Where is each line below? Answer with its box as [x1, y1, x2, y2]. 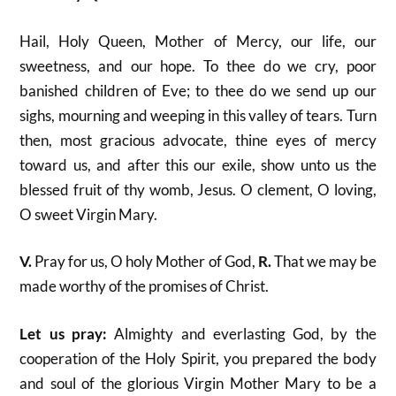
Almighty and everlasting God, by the [106, 324, 377, 343]
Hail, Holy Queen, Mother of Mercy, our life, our [19, 31, 377, 50]
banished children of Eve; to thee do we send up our [19, 80, 377, 100]
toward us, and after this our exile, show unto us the [19, 155, 377, 174]
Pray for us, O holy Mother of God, [32, 252, 258, 270]
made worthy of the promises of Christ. [19, 277, 270, 295]
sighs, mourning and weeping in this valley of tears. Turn [19, 105, 377, 125]
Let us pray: [19, 324, 107, 343]
